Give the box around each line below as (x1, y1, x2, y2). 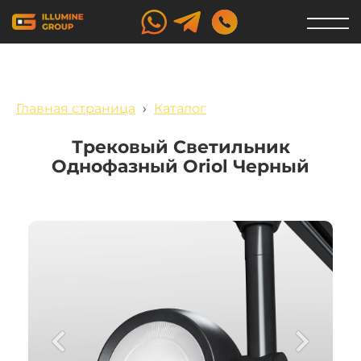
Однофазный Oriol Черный (52, 156, 309, 177)
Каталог (154, 101, 206, 116)
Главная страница (16, 101, 135, 116)
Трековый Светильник (71, 136, 290, 158)
